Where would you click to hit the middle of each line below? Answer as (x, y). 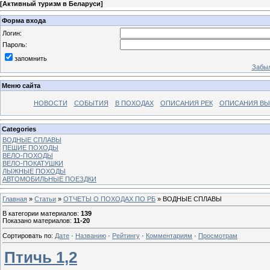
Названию (91, 235)
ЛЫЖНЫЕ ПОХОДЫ (34, 171)
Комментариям (169, 235)
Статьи (45, 199)
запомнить (31, 58)
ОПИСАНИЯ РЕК (186, 103)
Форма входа (24, 20)
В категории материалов (40, 214)
